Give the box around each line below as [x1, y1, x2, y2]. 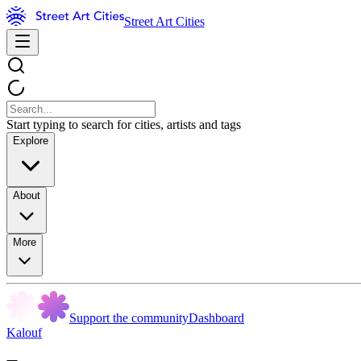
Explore [13, 135, 48, 147]
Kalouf [6, 326, 42, 339]
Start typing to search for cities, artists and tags [6, 118, 241, 131]
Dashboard [189, 311, 244, 325]
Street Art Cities [123, 15, 205, 28]
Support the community [69, 311, 189, 325]
